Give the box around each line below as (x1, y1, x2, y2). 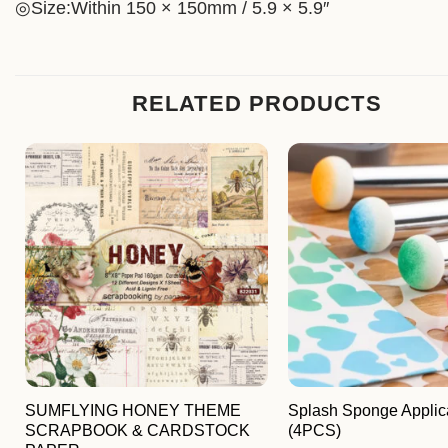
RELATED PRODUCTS (132, 91, 382, 117)
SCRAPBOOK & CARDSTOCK (24, 421, 250, 439)
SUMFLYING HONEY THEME (24, 401, 241, 419)
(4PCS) (287, 421, 341, 439)
